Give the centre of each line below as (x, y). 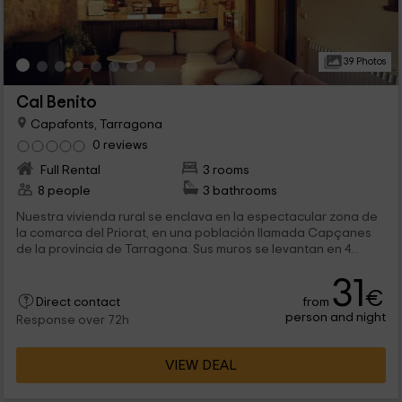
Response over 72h (72, 321)
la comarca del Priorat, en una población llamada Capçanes (193, 233)
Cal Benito (56, 103)
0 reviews (120, 145)
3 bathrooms (240, 191)
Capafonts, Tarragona (95, 124)
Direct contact (78, 303)
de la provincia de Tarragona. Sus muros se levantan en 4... (187, 249)
